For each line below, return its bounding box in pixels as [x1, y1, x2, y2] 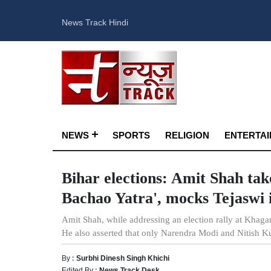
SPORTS [113, 126, 150, 142]
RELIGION [165, 126, 209, 142]
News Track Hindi [62, 13, 128, 29]
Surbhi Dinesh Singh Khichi [76, 251, 169, 264]
